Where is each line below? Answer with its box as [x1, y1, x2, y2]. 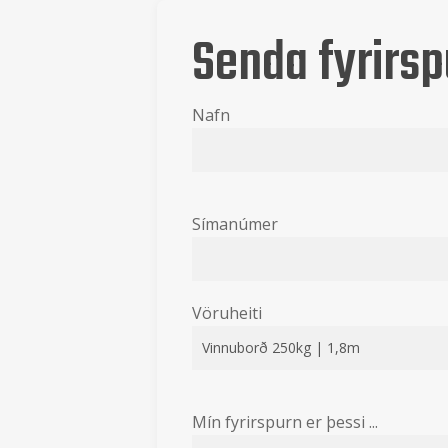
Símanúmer [191, 213, 278, 235]
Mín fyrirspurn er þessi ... [191, 411, 378, 433]
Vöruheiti [191, 302, 262, 324]
